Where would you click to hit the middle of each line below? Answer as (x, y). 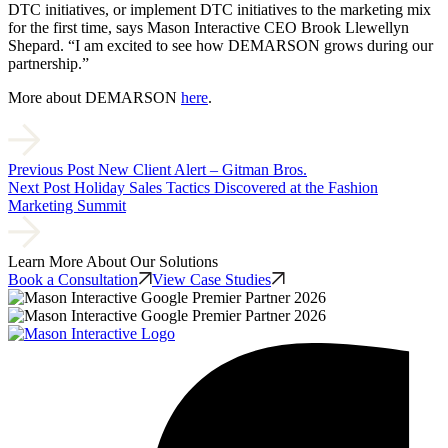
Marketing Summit (67, 206)
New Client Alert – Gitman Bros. (202, 170)
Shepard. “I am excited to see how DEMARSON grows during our (220, 46)
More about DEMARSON (94, 98)
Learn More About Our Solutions (113, 262)
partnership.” (48, 64)
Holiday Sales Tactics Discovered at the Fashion (226, 188)
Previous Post (51, 170)
